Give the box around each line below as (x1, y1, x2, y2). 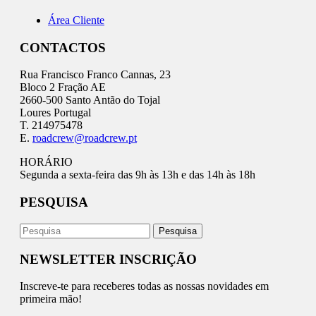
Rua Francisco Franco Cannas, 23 (20, 68, 171, 81)
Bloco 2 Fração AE (20, 81, 106, 94)
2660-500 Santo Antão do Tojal (20, 94, 160, 107)
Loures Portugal (20, 107, 91, 119)
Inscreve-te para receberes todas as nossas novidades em (20, 280, 269, 293)
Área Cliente (48, 13, 104, 26)
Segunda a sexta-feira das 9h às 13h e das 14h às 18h (20, 169, 255, 181)
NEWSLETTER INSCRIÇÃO (20, 251, 197, 267)
